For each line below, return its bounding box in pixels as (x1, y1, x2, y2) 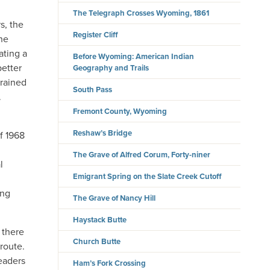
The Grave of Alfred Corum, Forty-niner (73, 149, 211, 161)
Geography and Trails (73, 62, 149, 74)
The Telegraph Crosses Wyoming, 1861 (73, 7, 210, 19)
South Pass (73, 84, 113, 96)
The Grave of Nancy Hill (73, 192, 156, 204)
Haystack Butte (73, 214, 127, 226)
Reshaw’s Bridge (73, 127, 133, 139)
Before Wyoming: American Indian (73, 51, 195, 63)
